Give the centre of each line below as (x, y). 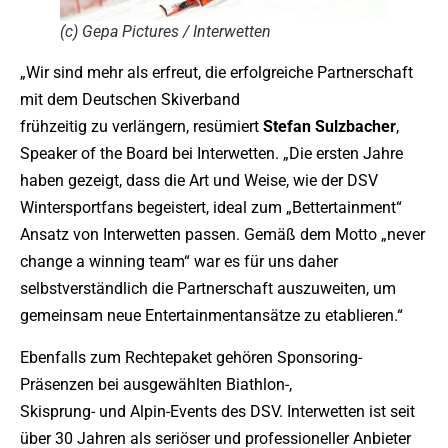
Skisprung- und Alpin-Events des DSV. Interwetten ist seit (217, 411)
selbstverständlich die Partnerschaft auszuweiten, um (208, 289)
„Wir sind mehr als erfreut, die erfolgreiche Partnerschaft (216, 73)
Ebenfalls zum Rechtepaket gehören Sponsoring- (191, 357)
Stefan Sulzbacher (329, 127)
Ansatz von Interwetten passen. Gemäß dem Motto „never (222, 235)
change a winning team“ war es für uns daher (179, 262)
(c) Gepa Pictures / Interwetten (165, 32)
